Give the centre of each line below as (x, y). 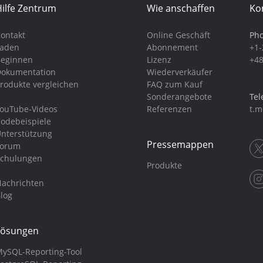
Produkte (164, 165)
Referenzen (169, 109)
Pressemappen (180, 144)
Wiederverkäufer (179, 72)
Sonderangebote (179, 97)
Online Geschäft (178, 35)
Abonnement (172, 47)
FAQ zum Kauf (174, 84)
